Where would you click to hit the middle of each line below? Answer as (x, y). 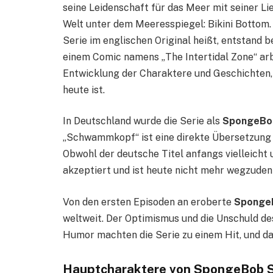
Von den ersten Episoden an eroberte (148, 202)
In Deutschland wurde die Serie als (143, 121)
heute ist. (84, 90)
